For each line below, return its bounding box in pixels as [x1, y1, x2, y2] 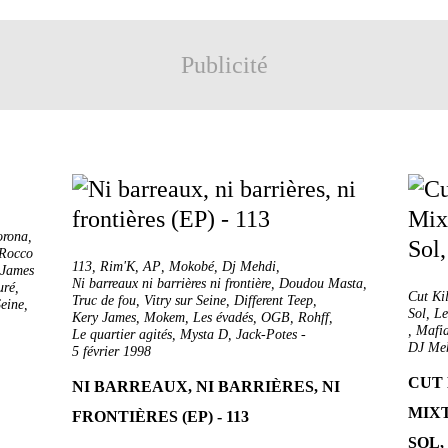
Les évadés [193, 310, 253, 325]
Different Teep [234, 293, 313, 308]
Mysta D [180, 327, 228, 342]
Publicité [180, 52, 268, 78]
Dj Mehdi [222, 259, 276, 274]
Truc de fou [72, 293, 136, 308]
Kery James [72, 310, 136, 325]
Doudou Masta [279, 276, 363, 291]
